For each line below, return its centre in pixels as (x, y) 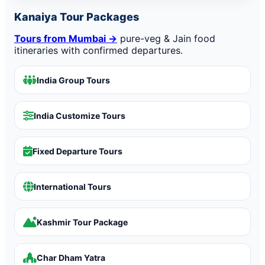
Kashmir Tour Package (82, 222)
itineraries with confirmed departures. (98, 50)
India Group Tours (73, 80)
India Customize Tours (80, 115)
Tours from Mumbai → (66, 38)
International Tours (72, 186)
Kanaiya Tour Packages (77, 17)
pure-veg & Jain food (166, 38)
